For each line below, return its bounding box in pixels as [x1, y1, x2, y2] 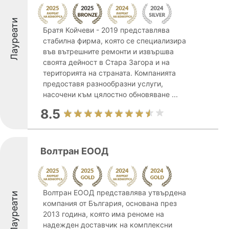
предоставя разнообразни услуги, [43, 79, 163, 88]
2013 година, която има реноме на [43, 210, 164, 218]
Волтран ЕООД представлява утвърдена [43, 188, 186, 197]
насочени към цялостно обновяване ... [43, 90, 178, 99]
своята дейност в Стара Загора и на [43, 58, 170, 66]
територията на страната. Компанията [43, 68, 176, 77]
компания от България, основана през [43, 199, 177, 208]
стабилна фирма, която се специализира [43, 36, 186, 45]
